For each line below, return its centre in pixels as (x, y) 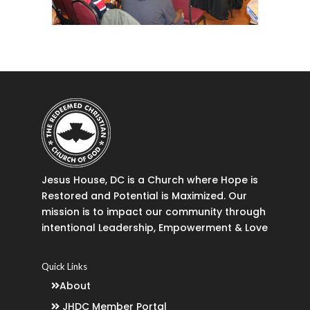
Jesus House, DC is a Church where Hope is (149, 180)
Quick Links (64, 267)
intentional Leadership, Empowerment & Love (154, 228)
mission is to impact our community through (153, 212)
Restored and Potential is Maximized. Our (144, 196)
